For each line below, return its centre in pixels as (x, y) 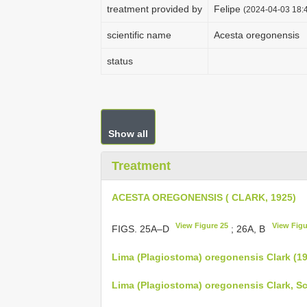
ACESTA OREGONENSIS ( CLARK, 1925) (204, 197)
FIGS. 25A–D (142, 229)
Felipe (229, 9)
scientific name (139, 35)
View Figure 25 (202, 225)
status (120, 61)
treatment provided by (155, 9)
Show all (128, 134)
